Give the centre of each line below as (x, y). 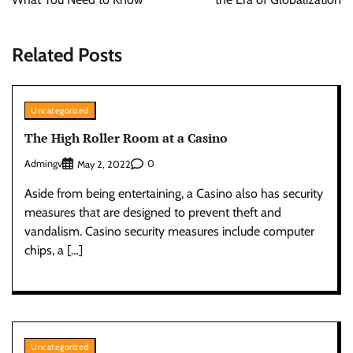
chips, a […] (54, 250)
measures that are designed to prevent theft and (153, 212)
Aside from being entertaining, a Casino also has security (174, 193)
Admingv (43, 163)
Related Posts (67, 54)
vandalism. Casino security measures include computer (169, 231)
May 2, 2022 (104, 164)
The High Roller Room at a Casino (126, 138)
